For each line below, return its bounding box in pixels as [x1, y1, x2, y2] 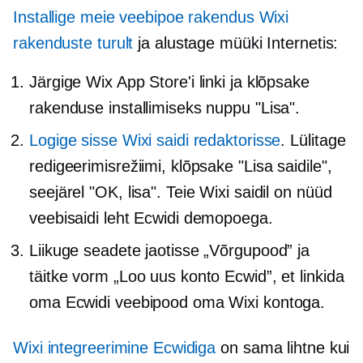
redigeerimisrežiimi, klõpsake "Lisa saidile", [29, 156, 332, 175]
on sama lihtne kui [216, 338, 350, 357]
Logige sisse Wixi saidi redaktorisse [29, 130, 281, 149]
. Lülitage [280, 130, 346, 149]
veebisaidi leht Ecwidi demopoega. [29, 208, 273, 227]
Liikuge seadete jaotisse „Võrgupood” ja [29, 241, 310, 259]
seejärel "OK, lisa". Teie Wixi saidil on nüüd [29, 182, 332, 201]
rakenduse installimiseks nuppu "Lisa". [29, 98, 301, 117]
